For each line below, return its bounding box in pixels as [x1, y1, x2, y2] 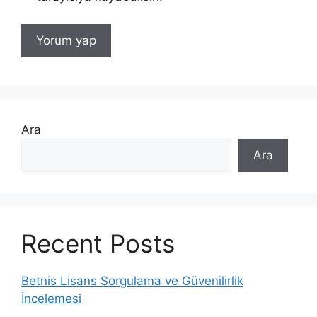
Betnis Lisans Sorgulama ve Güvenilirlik [21, 273, 243, 288]
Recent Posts [21, 228, 175, 258]
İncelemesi [21, 291, 81, 306]
